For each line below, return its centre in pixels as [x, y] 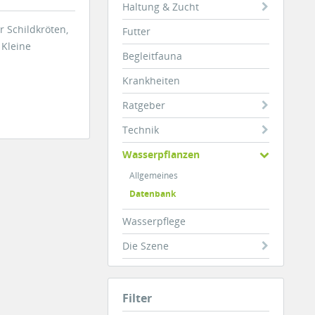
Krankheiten [151, 81]
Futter [136, 31]
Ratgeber [143, 105]
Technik [140, 130]
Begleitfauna [152, 56]
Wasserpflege [154, 221]
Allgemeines [153, 175]
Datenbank [152, 194]
